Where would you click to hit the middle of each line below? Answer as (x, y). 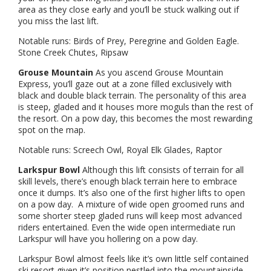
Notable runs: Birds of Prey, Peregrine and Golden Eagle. (129, 41)
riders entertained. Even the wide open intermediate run (127, 227)
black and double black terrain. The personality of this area (132, 96)
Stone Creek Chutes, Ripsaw (73, 53)
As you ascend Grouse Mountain (158, 73)
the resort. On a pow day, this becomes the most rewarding (135, 119)
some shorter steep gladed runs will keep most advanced (130, 216)
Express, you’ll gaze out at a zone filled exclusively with (125, 84)
